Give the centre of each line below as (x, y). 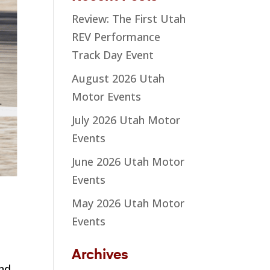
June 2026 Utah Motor (128, 161)
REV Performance (116, 36)
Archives (100, 255)
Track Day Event (113, 55)
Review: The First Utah (129, 18)
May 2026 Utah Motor (128, 203)
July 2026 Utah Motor (126, 120)
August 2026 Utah (118, 78)
